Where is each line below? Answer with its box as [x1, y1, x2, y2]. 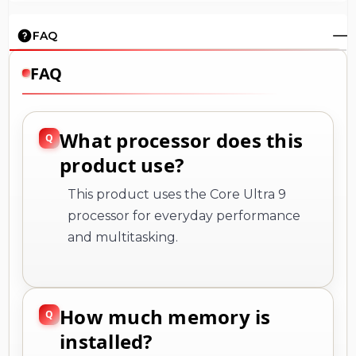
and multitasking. [68, 229, 178, 245]
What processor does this [60, 126, 303, 153]
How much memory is [60, 303, 271, 330]
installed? [60, 327, 153, 354]
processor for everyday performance [68, 207, 300, 223]
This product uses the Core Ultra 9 [68, 186, 286, 202]
